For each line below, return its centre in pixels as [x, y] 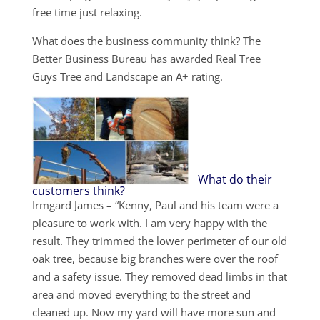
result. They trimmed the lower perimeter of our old [159, 240]
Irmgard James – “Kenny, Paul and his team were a [155, 205]
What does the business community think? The [146, 41]
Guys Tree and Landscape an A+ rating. [127, 76]
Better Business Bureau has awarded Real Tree [146, 59]
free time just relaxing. [87, 12]
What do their [235, 179]
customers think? [78, 190]
